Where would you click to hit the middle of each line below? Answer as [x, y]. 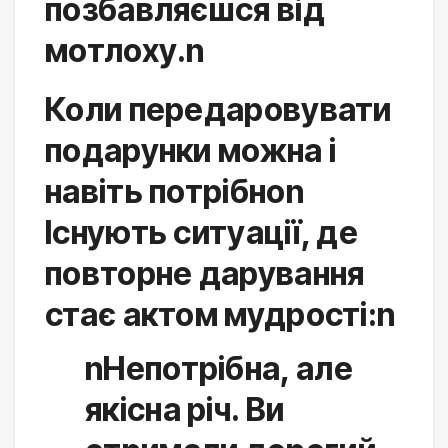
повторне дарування [205, 274]
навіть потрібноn [174, 192]
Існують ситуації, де [201, 233]
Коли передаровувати [218, 110]
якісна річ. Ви [185, 410]
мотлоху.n [125, 51]
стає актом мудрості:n [220, 315]
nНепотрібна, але [219, 369]
